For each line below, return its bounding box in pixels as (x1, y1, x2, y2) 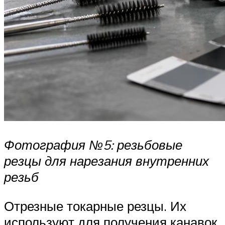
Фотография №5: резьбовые (4, 137, 182, 153)
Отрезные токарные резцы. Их (4, 198, 186, 214)
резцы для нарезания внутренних (4, 153, 209, 169)
